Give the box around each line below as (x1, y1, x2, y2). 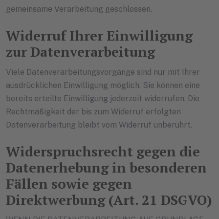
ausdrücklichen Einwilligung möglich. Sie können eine (6, 80, 200, 90)
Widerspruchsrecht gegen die (6, 142, 200, 160)
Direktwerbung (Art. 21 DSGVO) (6, 190, 212, 209)
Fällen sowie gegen (6, 174, 132, 193)
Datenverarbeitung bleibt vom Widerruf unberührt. (6, 120, 192, 130)
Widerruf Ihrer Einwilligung (6, 26, 193, 45)
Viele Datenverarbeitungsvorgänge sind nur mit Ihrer (6, 67, 200, 77)
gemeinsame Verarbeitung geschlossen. (6, 4, 152, 14)
